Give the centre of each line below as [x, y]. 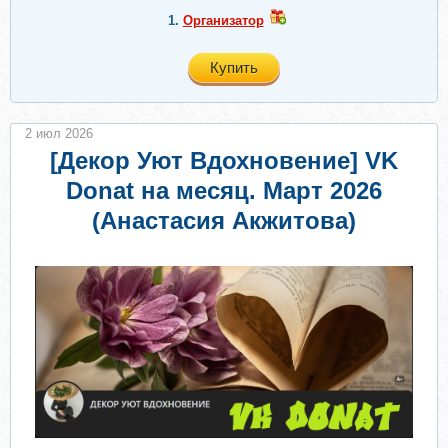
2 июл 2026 [59, 133]
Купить [234, 67]
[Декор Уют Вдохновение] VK [224, 160]
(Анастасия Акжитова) [224, 220]
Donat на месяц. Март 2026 [224, 190]
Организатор [223, 20]
